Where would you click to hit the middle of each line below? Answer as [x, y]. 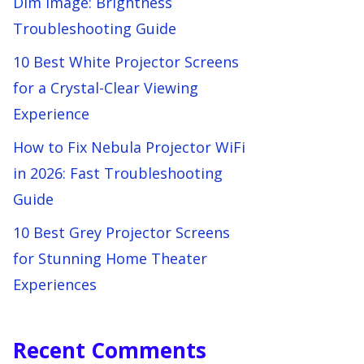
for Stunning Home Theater [110, 258]
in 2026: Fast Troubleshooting [118, 173]
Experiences [55, 284]
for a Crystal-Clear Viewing [106, 88]
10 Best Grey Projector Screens [121, 232]
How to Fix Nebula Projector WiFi [129, 147]
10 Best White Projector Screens [126, 62]
